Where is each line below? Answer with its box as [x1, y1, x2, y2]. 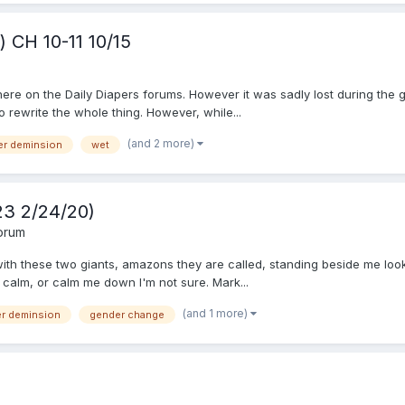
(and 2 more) [127, 136, 197, 150]
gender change [89, 308, 165, 322]
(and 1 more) [183, 306, 250, 321]
